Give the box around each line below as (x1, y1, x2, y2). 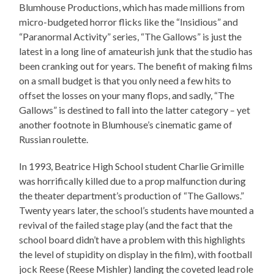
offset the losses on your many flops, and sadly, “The (19, 89, 235, 101)
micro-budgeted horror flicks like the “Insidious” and (19, 15, 239, 28)
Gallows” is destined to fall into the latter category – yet (19, 103, 251, 116)
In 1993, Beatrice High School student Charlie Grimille (19, 160, 245, 172)
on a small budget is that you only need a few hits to (19, 74, 232, 86)
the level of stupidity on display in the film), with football (19, 248, 253, 260)
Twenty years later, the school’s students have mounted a (19, 204, 254, 216)
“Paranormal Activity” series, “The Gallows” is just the (19, 30, 242, 42)
